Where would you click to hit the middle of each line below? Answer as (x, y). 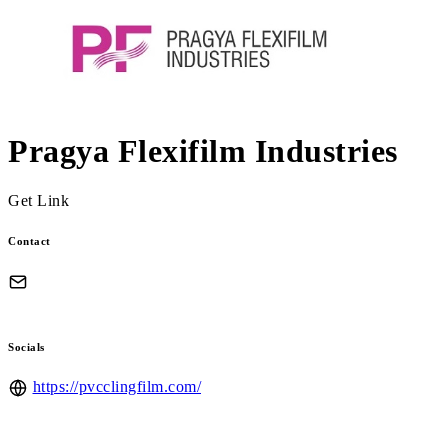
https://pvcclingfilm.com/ (116, 387)
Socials (26, 347)
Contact (29, 240)
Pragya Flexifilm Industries (203, 151)
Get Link (38, 200)
